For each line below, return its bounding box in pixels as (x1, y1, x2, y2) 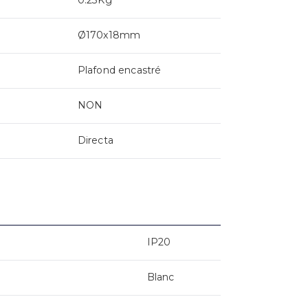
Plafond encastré (77, 63, 162, 76)
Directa (77, 133, 113, 146)
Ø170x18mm (77, 28, 141, 41)
